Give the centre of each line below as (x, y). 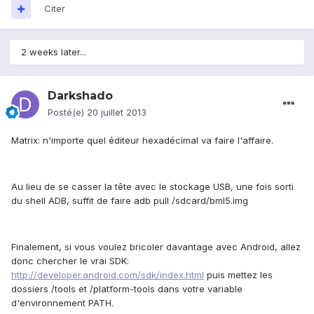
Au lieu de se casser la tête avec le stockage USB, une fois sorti (152, 187)
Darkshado (80, 96)
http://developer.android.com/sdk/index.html (108, 275)
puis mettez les (238, 275)
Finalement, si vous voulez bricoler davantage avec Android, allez (156, 247)
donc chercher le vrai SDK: (70, 261)
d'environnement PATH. (62, 303)
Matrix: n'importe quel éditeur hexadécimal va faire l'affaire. (142, 141)
